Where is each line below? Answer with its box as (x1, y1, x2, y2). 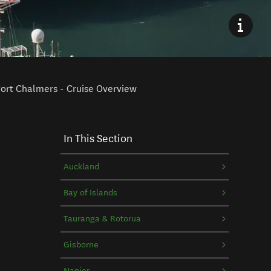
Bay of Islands (63, 187, 117, 198)
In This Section (63, 131, 132, 145)
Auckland (63, 161, 99, 172)
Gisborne (63, 239, 99, 250)
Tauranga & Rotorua (63, 213, 141, 224)
